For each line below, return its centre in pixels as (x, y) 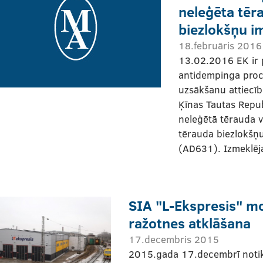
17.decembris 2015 (174, 239)
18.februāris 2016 (220, 45)
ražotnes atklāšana (190, 222)
